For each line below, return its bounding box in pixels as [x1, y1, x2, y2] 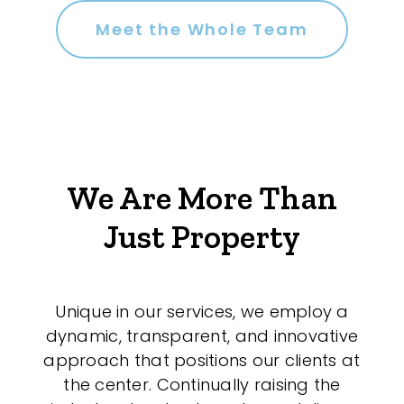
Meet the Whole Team [96, 18, 308, 41]
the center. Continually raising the [63, 373, 341, 397]
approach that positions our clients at [43, 349, 361, 372]
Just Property [103, 217, 301, 257]
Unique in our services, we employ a [55, 300, 349, 324]
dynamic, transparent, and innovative [45, 325, 359, 348]
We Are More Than [66, 179, 338, 218]
